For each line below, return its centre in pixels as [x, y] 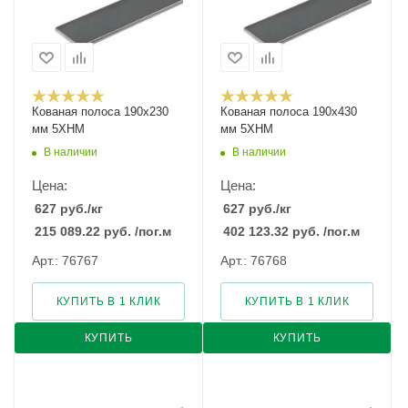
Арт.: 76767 [65, 260]
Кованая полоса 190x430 [289, 112]
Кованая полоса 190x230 [100, 112]
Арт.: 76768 [254, 260]
